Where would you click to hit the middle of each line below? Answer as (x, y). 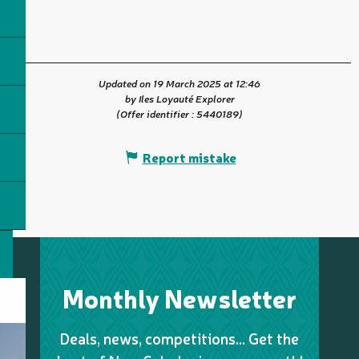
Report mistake (189, 157)
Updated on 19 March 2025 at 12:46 (179, 83)
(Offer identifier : (156, 114)
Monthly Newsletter (179, 298)
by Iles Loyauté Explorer (179, 99)
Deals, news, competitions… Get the (179, 339)
